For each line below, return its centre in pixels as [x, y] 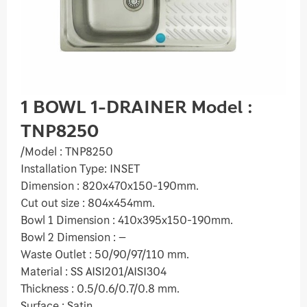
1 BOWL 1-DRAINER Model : [137, 108]
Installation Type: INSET [80, 169]
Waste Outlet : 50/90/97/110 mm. [105, 255]
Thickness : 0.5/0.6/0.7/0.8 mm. [100, 289]
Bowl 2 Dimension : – [73, 237]
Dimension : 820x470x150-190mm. [110, 186]
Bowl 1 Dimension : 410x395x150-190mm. [127, 220]
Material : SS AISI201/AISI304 [94, 272]
